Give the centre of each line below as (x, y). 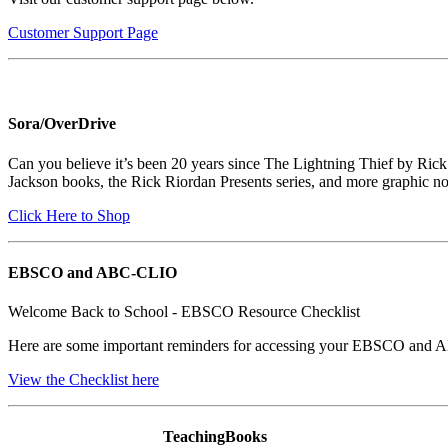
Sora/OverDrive (62, 124)
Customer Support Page (83, 33)
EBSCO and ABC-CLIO (92, 272)
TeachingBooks (215, 437)
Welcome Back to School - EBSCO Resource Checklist (184, 312)
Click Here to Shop (69, 215)
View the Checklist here (83, 380)
